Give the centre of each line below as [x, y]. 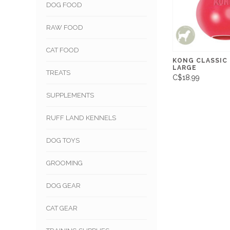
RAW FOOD [65, 28]
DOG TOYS [63, 141]
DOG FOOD [64, 5]
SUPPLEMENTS [70, 95]
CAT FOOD [63, 50]
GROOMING [64, 163]
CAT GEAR [62, 208]
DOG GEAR [63, 186]
